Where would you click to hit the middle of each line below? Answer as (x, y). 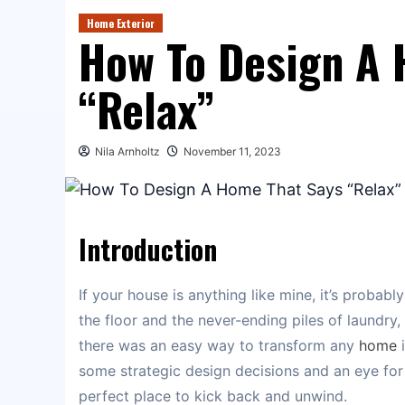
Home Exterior (121, 23)
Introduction (148, 250)
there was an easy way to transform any (219, 346)
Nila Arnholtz (127, 151)
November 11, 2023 (232, 151)
